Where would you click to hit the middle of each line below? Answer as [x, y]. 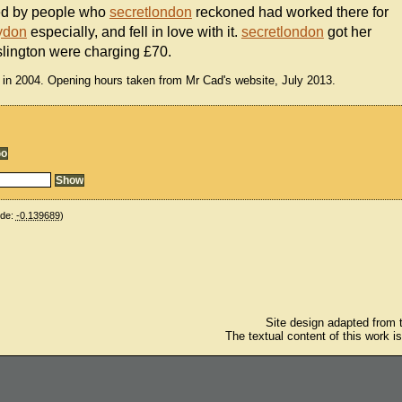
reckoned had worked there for [290, 13]
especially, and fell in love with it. [134, 32]
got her [347, 32]
